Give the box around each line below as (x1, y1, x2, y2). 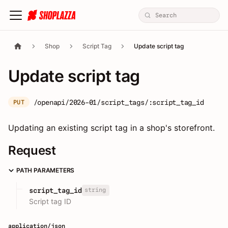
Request (8, 143, 56, 158)
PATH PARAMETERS (16, 166, 75, 174)
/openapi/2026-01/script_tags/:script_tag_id (33, 98, 204, 106)
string (84, 186, 106, 194)
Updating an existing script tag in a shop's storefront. (8, 123, 215, 133)
